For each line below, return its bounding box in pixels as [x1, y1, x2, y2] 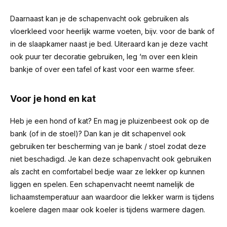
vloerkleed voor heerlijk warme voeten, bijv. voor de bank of [10, 27, 214, 35]
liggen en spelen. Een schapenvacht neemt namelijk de [10, 180, 195, 188]
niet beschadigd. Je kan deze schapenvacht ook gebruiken [10, 155, 211, 163]
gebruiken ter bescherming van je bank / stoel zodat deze [10, 142, 206, 150]
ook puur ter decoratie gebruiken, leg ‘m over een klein [10, 52, 198, 61]
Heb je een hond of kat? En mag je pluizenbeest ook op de [10, 117, 209, 125]
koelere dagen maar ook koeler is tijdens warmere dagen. [10, 205, 205, 214]
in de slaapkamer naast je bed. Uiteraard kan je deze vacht [10, 40, 208, 48]
